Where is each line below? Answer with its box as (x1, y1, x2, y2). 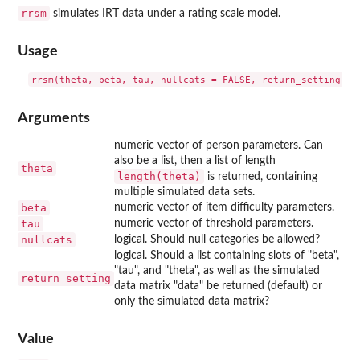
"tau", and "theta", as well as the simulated (114, 264, 320, 276)
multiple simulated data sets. (114, 186, 255, 198)
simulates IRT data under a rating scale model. (50, 7, 280, 19)
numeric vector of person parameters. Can (114, 139, 323, 151)
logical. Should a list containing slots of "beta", (114, 249, 339, 261)
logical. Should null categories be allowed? (114, 233, 320, 245)
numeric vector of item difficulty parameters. (114, 201, 334, 213)
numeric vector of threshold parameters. (114, 217, 313, 229)
